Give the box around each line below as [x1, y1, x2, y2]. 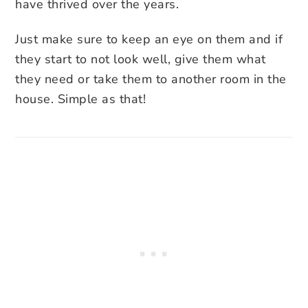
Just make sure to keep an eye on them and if [15, 30, 283, 47]
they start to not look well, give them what [15, 50, 266, 67]
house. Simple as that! [15, 90, 146, 107]
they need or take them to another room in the [15, 70, 287, 87]
